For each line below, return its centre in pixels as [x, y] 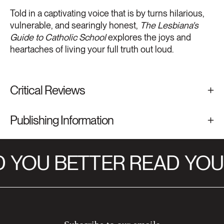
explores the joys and [148, 37]
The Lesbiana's [169, 25]
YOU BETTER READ [87, 163]
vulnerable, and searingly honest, [75, 25]
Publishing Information [62, 120]
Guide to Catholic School [58, 37]
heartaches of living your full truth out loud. [92, 49]
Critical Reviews [47, 90]
